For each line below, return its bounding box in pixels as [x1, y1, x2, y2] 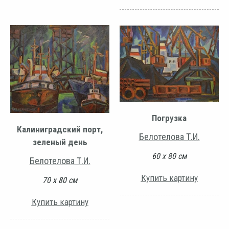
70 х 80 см [42, 175, 77, 186]
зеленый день [32, 137, 87, 148]
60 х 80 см [152, 151, 187, 162]
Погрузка [152, 113, 187, 124]
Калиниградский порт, [17, 124, 103, 135]
